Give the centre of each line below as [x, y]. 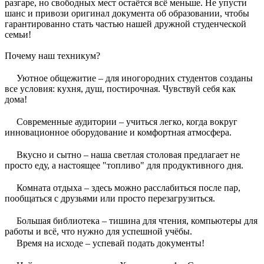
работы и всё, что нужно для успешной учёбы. [98, 231]
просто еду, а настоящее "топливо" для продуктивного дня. [124, 165]
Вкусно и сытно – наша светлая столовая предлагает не [127, 154]
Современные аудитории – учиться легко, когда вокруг [126, 121]
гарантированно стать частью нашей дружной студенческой [126, 24]
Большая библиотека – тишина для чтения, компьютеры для [136, 220]
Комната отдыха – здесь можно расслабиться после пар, [127, 187]
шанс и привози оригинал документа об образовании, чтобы [127, 13]
